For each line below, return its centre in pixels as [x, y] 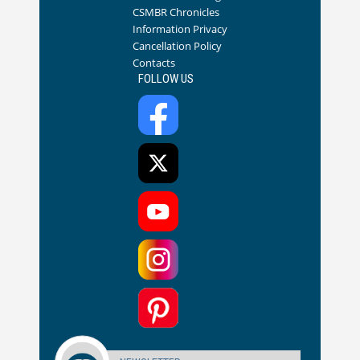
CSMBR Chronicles [176, 12]
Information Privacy [180, 29]
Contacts [154, 63]
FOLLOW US [166, 79]
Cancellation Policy [177, 46]
